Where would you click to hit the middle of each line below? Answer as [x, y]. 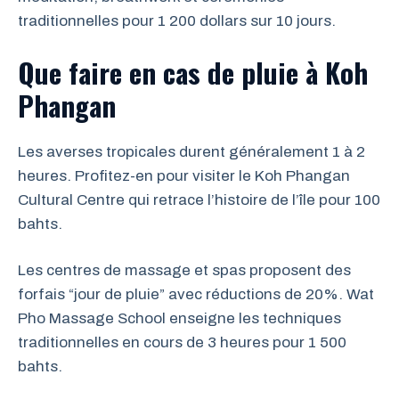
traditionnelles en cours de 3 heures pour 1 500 [182, 342]
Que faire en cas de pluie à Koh [193, 72]
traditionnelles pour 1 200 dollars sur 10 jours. [177, 21]
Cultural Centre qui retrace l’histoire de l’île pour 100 [199, 199]
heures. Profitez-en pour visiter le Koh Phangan [184, 175]
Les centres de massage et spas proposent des [184, 270]
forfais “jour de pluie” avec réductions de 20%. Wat [196, 294]
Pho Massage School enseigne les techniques [179, 318]
